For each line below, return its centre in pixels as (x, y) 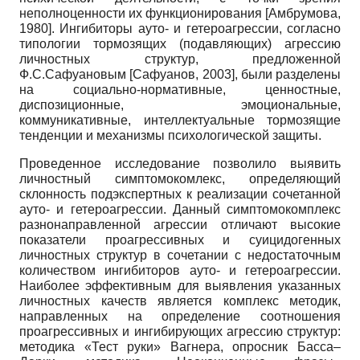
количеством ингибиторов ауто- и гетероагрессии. (180, 270)
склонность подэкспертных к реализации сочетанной (180, 194)
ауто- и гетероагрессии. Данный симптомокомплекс (180, 209)
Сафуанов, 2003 (182, 74)
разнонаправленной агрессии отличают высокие (180, 224)
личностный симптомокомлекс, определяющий (180, 178)
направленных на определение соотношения (180, 316)
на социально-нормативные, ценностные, (180, 89)
